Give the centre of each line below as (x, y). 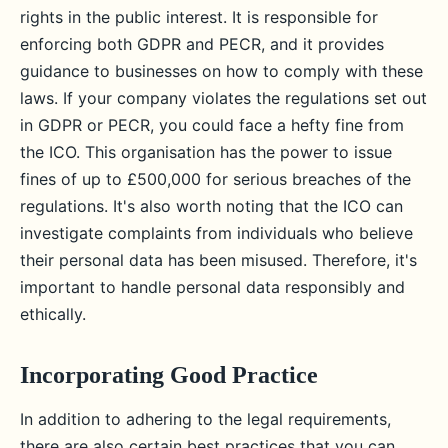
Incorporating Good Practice (169, 375)
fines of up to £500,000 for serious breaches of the (215, 179)
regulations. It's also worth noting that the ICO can (211, 206)
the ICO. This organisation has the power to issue (206, 152)
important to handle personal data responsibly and (212, 287)
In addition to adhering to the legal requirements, (205, 419)
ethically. (53, 314)
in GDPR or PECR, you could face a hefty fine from (212, 125)
